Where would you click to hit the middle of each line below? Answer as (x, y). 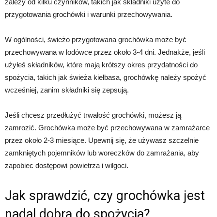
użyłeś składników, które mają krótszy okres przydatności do (101, 64)
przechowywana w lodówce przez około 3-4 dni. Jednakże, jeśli (105, 52)
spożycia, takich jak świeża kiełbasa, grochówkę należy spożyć (106, 77)
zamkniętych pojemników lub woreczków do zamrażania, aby (102, 153)
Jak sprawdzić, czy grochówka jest (105, 195)
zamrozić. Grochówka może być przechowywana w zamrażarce (107, 127)
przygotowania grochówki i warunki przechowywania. (89, 14)
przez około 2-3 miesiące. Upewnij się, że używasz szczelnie (102, 140)
